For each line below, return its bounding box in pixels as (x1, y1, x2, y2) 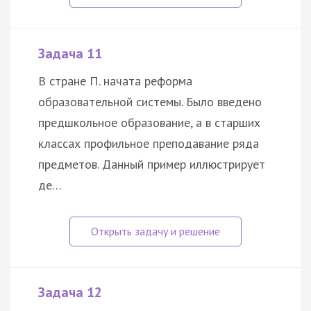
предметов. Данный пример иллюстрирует (38, 155, 265, 172)
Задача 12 (38, 283, 102, 301)
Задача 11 (38, 44, 102, 62)
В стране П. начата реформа (38, 72, 192, 89)
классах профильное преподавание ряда (38, 135, 259, 151)
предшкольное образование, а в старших (38, 114, 260, 131)
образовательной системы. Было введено (38, 93, 262, 110)
